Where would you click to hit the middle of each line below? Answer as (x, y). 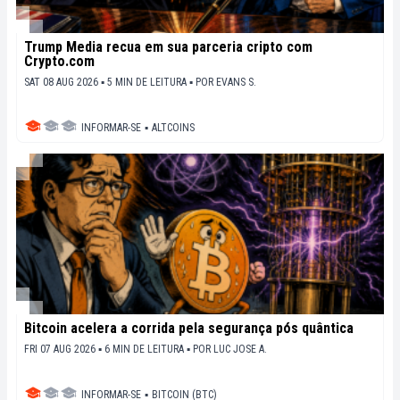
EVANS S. (236, 82)
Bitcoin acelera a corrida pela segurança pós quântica (189, 328)
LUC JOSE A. (240, 349)
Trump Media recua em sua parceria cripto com (168, 46)
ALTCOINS (173, 127)
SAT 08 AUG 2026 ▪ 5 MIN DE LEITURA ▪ (110, 82)
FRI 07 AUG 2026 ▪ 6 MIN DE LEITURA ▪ (108, 349)
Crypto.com (59, 61)
